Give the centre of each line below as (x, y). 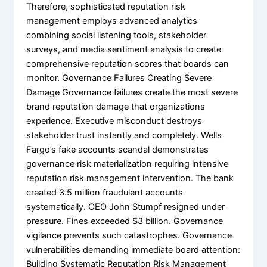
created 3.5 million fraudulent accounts (105, 192)
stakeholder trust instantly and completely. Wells (124, 135)
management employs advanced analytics (112, 21)
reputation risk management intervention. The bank (130, 178)
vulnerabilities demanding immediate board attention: (133, 249)
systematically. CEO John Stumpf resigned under (126, 207)
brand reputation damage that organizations (116, 106)
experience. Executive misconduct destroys (114, 121)
